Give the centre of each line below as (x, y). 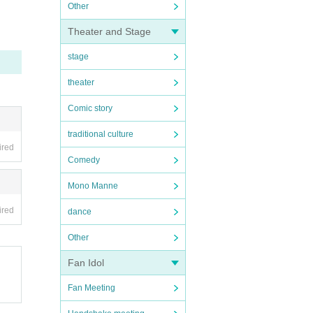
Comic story (90, 108)
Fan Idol (86, 263)
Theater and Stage (109, 31)
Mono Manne (93, 186)
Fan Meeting (92, 288)
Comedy (84, 160)
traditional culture (101, 134)
